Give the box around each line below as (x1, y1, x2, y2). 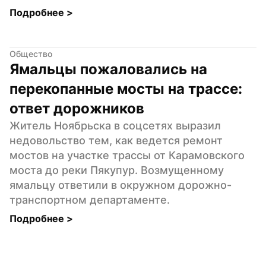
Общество (9, 48, 52, 59)
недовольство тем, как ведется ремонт (9, 134, 223, 147)
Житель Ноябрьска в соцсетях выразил (9, 119, 221, 132)
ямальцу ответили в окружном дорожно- (9, 178, 232, 191)
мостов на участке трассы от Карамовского (9, 148, 245, 161)
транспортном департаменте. (9, 193, 170, 206)
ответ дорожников (9, 99, 144, 117)
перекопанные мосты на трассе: (9, 80, 242, 97)
